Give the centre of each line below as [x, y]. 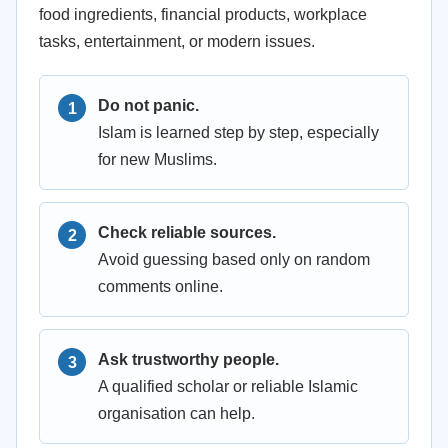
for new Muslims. [157, 159]
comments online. [160, 286]
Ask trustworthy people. [188, 359]
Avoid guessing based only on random [234, 259]
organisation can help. [176, 413]
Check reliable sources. [187, 232]
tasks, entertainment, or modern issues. [177, 41]
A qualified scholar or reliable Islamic [228, 386]
